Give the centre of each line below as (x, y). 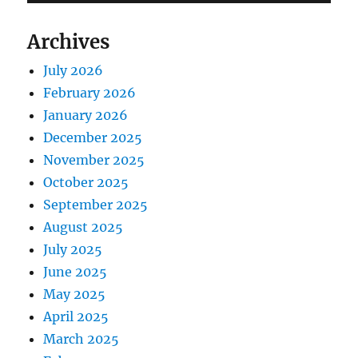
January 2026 (86, 115)
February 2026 (90, 93)
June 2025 (76, 272)
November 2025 (94, 160)
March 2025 (82, 339)
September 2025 (96, 205)
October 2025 (86, 183)
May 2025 (75, 294)
